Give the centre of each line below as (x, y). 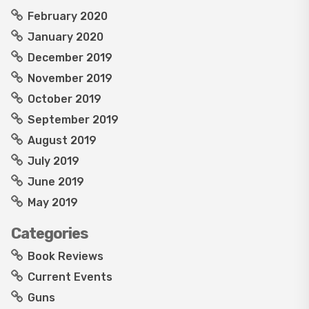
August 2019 (62, 141)
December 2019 (70, 58)
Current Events (70, 277)
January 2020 (66, 37)
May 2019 (53, 203)
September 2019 (73, 120)
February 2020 (68, 17)
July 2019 (53, 161)
